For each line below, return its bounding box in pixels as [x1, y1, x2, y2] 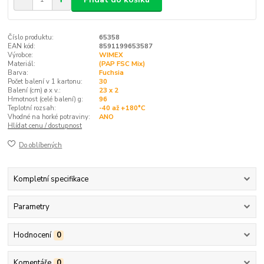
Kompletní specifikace [13, 174, 88, 185]
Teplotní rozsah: [8, 104, 57, 113]
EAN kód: [8, 42, 36, 51]
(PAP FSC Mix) [98, 60, 145, 69]
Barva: [8, 68, 29, 78]
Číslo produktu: [8, 33, 54, 42]
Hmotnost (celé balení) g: [8, 95, 84, 104]
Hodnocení [13, 229, 51, 240]
